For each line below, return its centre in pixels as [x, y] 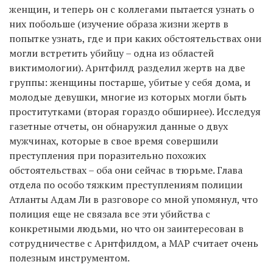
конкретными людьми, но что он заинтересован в [126, 228]
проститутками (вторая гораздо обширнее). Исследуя [135, 111]
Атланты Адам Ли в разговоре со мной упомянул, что [133, 199]
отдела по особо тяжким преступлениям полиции [126, 184]
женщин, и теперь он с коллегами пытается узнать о [132, 9]
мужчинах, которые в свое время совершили [114, 140]
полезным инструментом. [69, 257]
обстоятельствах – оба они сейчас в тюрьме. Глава [126, 170]
